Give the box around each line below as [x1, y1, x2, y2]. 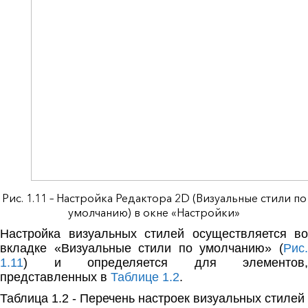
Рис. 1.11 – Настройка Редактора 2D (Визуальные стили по [1, 191, 307, 206]
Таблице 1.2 [111, 270, 179, 285]
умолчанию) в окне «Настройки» [68, 206, 240, 220]
